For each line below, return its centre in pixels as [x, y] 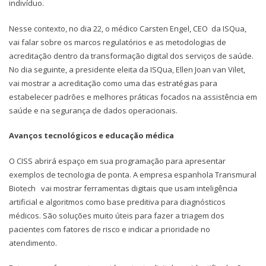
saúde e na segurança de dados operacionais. [93, 110]
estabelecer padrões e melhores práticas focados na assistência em [133, 96]
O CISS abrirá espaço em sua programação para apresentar [117, 161]
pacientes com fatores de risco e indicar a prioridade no [110, 229]
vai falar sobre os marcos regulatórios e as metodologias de [118, 42]
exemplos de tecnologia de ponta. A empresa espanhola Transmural [133, 174]
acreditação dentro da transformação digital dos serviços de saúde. [131, 56]
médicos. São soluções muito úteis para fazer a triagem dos [117, 215]
